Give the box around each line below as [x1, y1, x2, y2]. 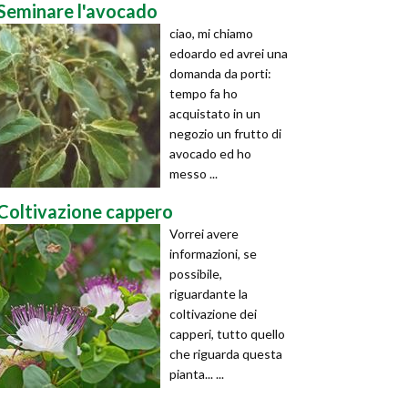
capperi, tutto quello [169, 326, 285, 342]
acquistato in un [169, 106, 260, 121]
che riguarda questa [169, 346, 282, 362]
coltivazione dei [169, 306, 257, 321]
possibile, [169, 266, 222, 281]
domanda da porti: [169, 66, 271, 81]
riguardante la [169, 286, 248, 301]
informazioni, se [169, 246, 257, 261]
